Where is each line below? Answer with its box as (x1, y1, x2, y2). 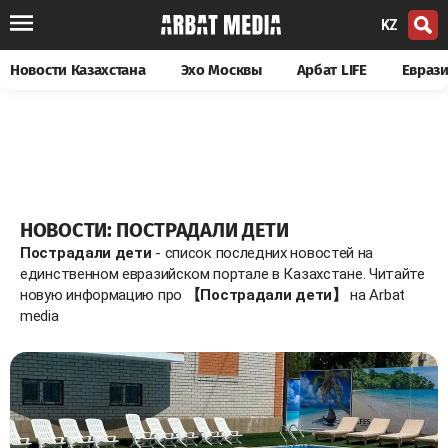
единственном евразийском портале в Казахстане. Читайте (20, 264, 425, 283)
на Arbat (346, 285, 405, 304)
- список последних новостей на (151, 243, 374, 262)
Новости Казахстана (10, 61, 146, 79)
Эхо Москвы (180, 61, 262, 79)
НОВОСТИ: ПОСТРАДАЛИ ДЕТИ (20, 217, 289, 242)
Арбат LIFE (296, 61, 367, 79)
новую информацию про (20, 285, 186, 304)
